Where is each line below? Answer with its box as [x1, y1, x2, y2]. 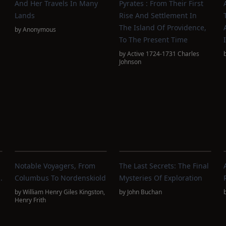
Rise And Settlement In [119, 11, 197, 20]
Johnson [119, 58, 141, 66]
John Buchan [127, 188, 162, 196]
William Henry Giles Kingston [23, 188, 104, 196]
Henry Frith [15, 196, 46, 204]
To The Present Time [119, 35, 188, 44]
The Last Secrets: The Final [119, 161, 209, 171]
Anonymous [23, 25, 56, 34]
